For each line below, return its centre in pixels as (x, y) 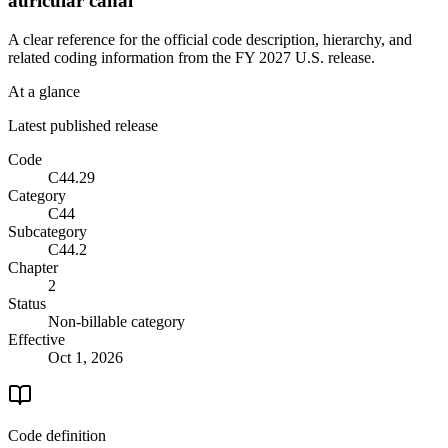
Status (27, 303)
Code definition (57, 435)
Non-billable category (116, 321)
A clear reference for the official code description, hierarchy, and (210, 39)
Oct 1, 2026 (85, 357)
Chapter (33, 267)
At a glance (44, 91)
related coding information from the (121, 57)
